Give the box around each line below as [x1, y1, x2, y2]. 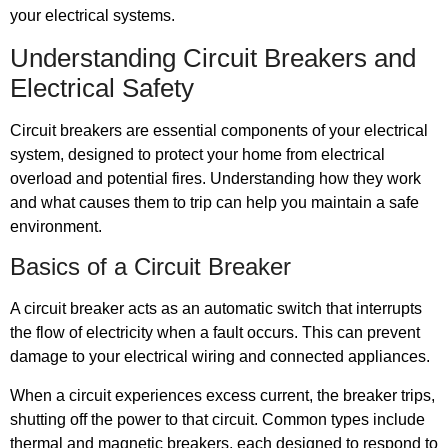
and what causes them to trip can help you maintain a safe [10, 193, 419, 211]
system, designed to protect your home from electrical [10, 145, 385, 163]
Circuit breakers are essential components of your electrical [10, 121, 428, 139]
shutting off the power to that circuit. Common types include [10, 410, 425, 428]
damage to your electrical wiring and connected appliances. [10, 348, 430, 366]
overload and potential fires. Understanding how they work [10, 169, 421, 187]
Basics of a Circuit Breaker [10, 253, 291, 281]
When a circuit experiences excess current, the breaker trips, [10, 386, 435, 404]
